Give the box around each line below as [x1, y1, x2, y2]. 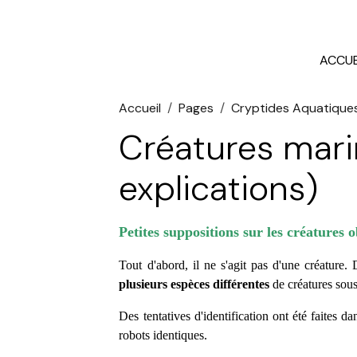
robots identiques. [119, 328, 208, 342]
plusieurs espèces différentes [119, 277, 270, 291]
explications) [119, 166, 319, 210]
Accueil [119, 100, 162, 116]
